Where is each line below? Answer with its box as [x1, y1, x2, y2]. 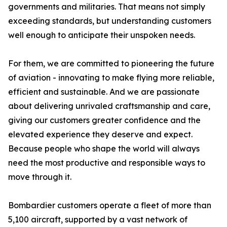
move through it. [8, 172, 71, 182]
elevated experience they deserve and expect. [8, 129, 193, 139]
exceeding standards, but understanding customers [8, 16, 211, 26]
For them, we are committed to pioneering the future [8, 58, 214, 68]
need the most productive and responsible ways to [8, 158, 205, 168]
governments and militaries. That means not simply [8, 2, 205, 12]
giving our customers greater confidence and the [8, 115, 201, 125]
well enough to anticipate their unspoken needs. [8, 30, 195, 40]
